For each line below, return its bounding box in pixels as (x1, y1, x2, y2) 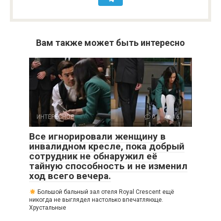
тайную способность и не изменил (29, 160, 187, 172)
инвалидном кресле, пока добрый (29, 141, 184, 152)
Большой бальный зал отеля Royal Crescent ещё (36, 188, 174, 196)
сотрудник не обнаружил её (29, 150, 157, 162)
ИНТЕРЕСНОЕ (37, 113, 74, 121)
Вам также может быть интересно (36, 37, 185, 48)
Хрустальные (29, 204, 66, 212)
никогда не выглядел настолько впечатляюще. (29, 196, 163, 204)
